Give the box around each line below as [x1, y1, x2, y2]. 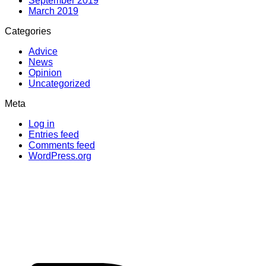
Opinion [28, 68, 62, 78]
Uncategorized [28, 78, 90, 89]
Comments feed [28, 140, 95, 151]
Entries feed [28, 129, 79, 140]
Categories [5, 26, 51, 37]
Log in [28, 119, 55, 129]
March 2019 [28, 6, 78, 17]
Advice [28, 46, 58, 57]
